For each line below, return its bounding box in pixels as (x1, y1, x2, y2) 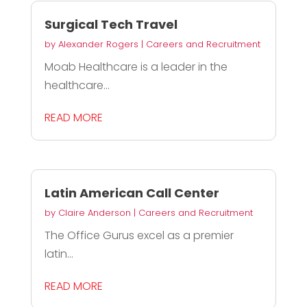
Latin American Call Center (44, 184, 219, 201)
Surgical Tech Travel (44, 16, 177, 34)
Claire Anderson (58, 206, 131, 219)
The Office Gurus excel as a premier (44, 227, 234, 243)
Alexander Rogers (58, 38, 138, 51)
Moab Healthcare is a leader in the (44, 59, 228, 75)
